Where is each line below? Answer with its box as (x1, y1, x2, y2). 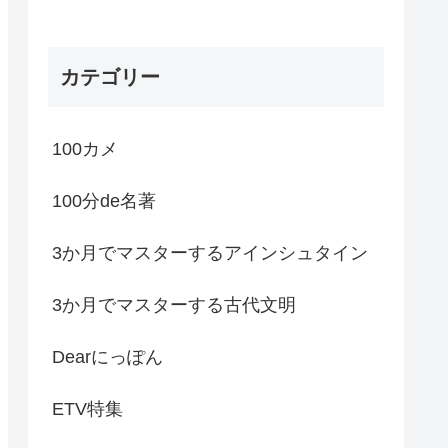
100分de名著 (52, 191, 156, 212)
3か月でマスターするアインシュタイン (52, 243, 368, 264)
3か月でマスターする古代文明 (52, 295, 296, 316)
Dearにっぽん (52, 347, 163, 368)
